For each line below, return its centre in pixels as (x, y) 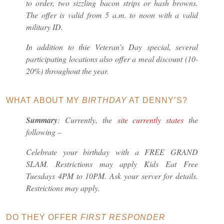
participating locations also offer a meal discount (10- (112, 59)
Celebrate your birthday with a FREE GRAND (112, 152)
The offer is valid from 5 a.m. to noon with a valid (112, 15)
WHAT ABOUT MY (44, 100)
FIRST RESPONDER (123, 217)
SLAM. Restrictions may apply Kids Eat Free (112, 164)
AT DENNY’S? (157, 100)
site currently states (150, 120)
